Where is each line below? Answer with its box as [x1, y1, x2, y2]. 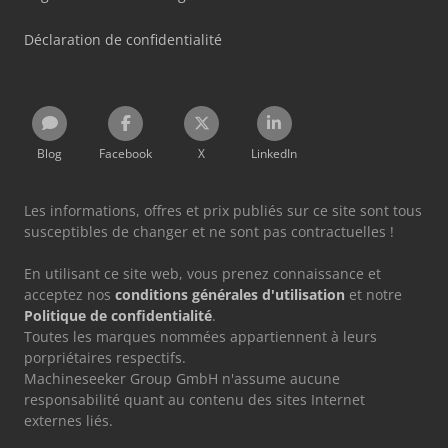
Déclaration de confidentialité [24, 29, 222, 49]
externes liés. [24, 410, 113, 430]
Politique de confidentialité [24, 305, 212, 325]
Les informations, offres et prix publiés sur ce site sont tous [24, 200, 422, 220]
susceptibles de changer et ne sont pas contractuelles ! [24, 221, 394, 241]
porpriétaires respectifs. [24, 347, 186, 367]
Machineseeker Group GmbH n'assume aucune [24, 368, 340, 388]
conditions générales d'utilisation [115, 284, 345, 304]
